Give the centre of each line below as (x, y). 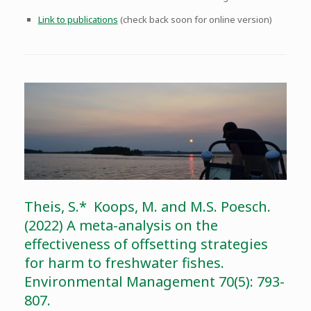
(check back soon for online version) (195, 19)
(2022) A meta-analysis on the (121, 226)
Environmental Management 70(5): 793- (154, 282)
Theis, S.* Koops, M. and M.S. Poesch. (148, 207)
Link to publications (78, 19)
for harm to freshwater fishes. (124, 263)
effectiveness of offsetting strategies (146, 244)
